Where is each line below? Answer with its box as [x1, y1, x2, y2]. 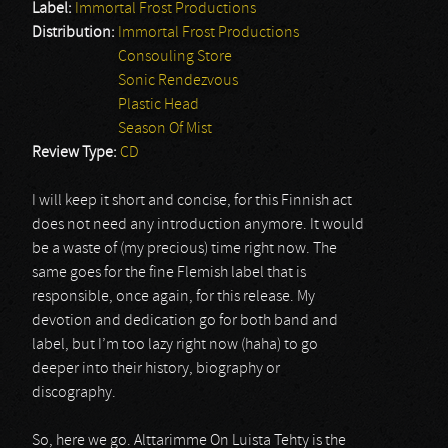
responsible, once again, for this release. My [32, 289, 315, 305]
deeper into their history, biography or [32, 361, 280, 377]
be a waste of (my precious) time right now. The [32, 241, 337, 257]
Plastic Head [118, 97, 199, 113]
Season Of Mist [118, 121, 212, 137]
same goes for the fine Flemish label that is [32, 265, 306, 281]
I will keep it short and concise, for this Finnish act [32, 193, 352, 209]
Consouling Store [118, 49, 232, 65]
